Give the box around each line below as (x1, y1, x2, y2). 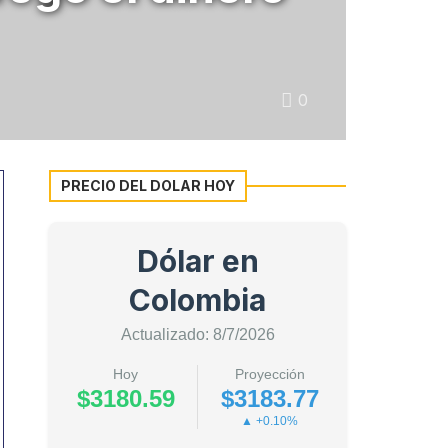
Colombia (129, 282, 266, 318)
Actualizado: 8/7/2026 (120, 326, 275, 343)
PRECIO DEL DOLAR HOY (61, 177, 235, 194)
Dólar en (136, 243, 259, 279)
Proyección (234, 366, 305, 382)
